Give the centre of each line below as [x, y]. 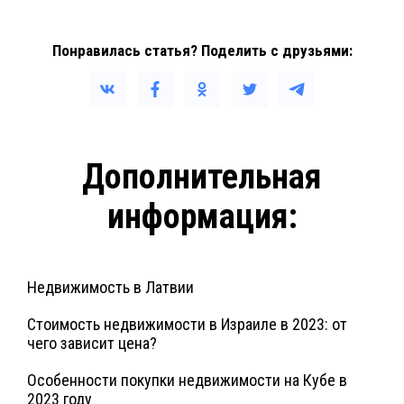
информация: [202, 217]
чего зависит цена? [92, 344]
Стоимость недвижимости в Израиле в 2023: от [187, 325]
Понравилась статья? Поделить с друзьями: [202, 51]
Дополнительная [202, 177]
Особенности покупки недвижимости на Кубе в [187, 381]
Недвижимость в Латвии [110, 288]
